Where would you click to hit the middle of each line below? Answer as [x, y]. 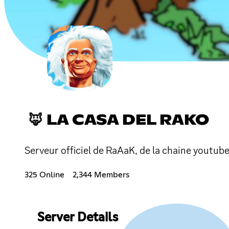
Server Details [77, 217]
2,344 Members [101, 175]
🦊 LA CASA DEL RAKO [119, 120]
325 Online [44, 175]
